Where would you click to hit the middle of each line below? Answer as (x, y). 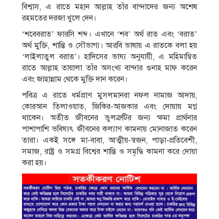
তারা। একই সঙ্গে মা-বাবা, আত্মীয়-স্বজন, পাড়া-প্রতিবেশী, (109, 141)
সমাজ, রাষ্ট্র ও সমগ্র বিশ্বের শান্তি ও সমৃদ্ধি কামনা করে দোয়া (109, 152)
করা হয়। (34, 163)
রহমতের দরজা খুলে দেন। (59, 18)
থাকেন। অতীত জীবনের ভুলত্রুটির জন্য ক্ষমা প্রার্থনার (109, 118)
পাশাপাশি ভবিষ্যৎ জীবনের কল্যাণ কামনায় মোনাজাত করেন (109, 129)
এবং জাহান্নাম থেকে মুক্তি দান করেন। (75, 79)
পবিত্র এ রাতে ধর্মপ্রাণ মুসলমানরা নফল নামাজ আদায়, (109, 96)
